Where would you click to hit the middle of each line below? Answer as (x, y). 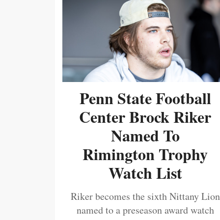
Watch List (145, 173)
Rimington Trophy (145, 154)
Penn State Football (145, 98)
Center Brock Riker (145, 117)
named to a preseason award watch (145, 210)
